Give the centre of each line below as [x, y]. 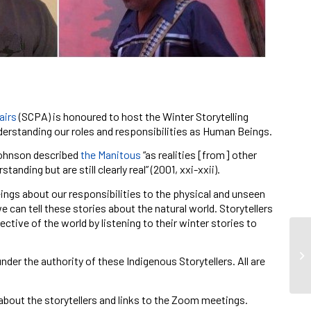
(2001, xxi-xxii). [184, 169]
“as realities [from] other [200, 155]
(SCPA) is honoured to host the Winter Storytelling [132, 116]
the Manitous [110, 155]
